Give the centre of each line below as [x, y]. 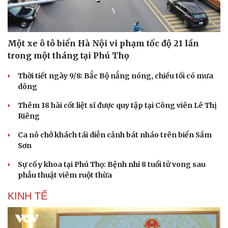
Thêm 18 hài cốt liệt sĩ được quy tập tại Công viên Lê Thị [117, 105]
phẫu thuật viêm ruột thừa [65, 175]
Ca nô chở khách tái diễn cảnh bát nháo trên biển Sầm [115, 135]
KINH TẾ [27, 196]
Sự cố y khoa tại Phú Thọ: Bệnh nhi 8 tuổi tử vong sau [112, 164]
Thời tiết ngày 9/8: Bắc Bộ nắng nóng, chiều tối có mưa [116, 76]
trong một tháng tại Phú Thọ [68, 55]
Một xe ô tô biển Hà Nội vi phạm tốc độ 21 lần [103, 43]
